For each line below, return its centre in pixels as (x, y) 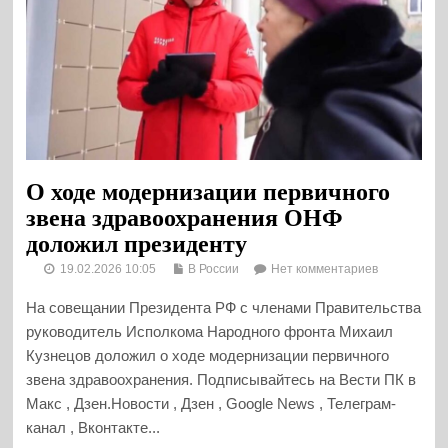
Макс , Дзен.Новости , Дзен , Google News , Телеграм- (211, 403)
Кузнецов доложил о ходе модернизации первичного (208, 355)
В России (214, 268)
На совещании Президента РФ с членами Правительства (224, 307)
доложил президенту (137, 244)
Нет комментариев (325, 268)
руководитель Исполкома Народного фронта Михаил (210, 331)
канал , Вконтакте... (93, 427)
